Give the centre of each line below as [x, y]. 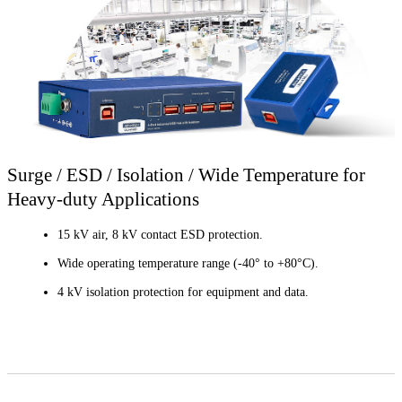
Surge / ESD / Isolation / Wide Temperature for [186, 174]
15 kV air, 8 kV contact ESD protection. [160, 234]
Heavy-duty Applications [103, 198]
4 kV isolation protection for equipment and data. [185, 293]
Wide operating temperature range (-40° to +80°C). [188, 264]
